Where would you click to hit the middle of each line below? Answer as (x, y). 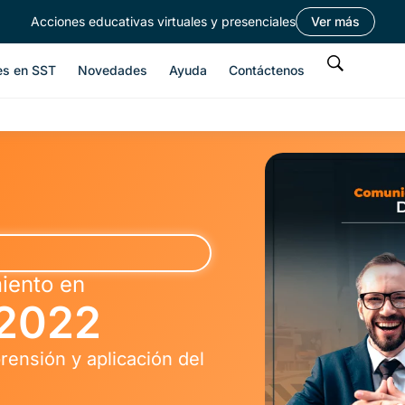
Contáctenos (267, 70)
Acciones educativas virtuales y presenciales (163, 21)
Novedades (113, 70)
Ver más (335, 21)
